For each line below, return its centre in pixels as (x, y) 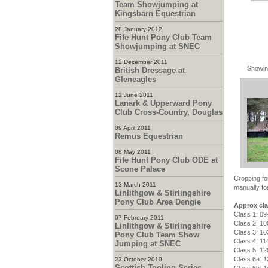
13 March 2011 (135, 185)
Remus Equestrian (149, 136)
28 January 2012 (138, 29)
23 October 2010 (138, 259)
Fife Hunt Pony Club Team (163, 37)
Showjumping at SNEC (157, 46)
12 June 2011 (134, 95)
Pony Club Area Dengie (158, 202)
